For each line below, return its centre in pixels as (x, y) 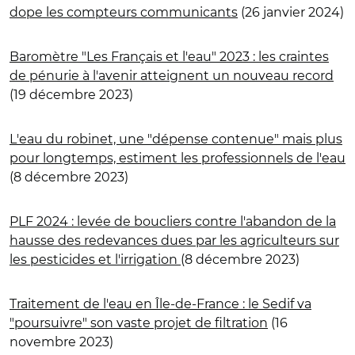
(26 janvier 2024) (291, 12)
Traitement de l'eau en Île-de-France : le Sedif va (160, 303)
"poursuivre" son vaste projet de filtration (139, 323)
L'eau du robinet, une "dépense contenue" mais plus (176, 139)
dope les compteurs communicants (124, 12)
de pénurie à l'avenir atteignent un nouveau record (172, 75)
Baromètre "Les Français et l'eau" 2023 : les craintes (169, 56)
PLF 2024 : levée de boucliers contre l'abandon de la (173, 221)
